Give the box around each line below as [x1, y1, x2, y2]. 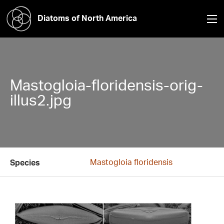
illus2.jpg [10, 90, 71, 109]
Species [10, 157, 40, 167]
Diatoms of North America [37, 12, 137, 23]
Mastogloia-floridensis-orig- [10, 75, 203, 94]
